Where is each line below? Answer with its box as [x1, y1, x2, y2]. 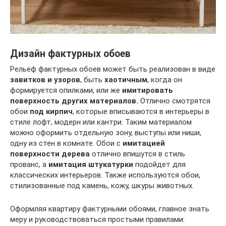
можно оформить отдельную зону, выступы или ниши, [10, 128, 201, 137]
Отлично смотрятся [138, 96, 210, 105]
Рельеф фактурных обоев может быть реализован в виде [10, 64, 215, 74]
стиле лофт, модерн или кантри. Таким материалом [10, 117, 192, 127]
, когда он [147, 75, 182, 84]
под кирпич [30, 106, 73, 116]
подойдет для [133, 159, 186, 169]
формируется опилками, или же [10, 85, 122, 95]
